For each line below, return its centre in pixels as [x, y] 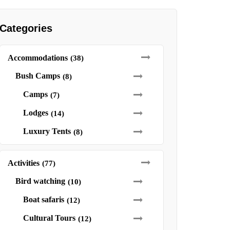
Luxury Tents [47, 131]
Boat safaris [43, 199]
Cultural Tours [49, 218]
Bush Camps [37, 76]
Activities [23, 163]
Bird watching [40, 181]
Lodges [35, 113]
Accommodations [37, 58]
